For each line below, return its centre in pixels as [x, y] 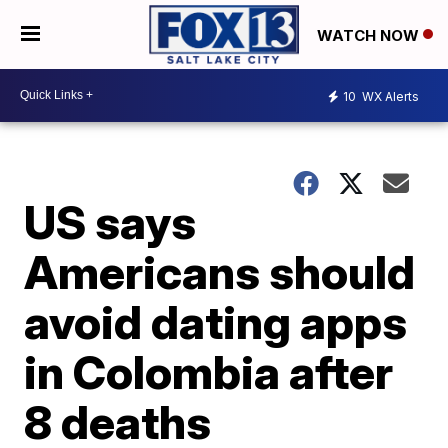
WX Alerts [389, 97]
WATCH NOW [370, 35]
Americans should [220, 271]
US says [110, 221]
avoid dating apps [216, 321]
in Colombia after [209, 371]
